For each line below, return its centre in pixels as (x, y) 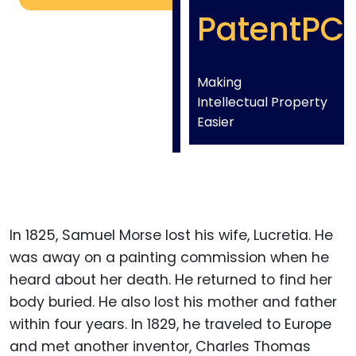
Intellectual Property (262, 102)
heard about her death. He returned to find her (171, 279)
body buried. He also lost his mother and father (173, 302)
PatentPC (271, 29)
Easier (216, 122)
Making (219, 82)
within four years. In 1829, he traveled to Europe (170, 324)
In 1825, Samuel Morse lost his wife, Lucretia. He (171, 235)
